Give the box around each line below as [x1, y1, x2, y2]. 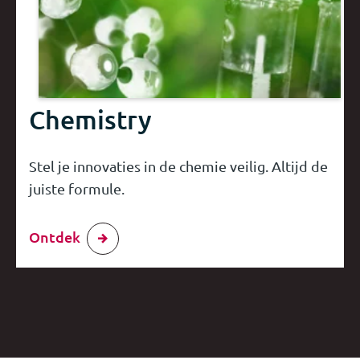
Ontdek [29, 227, 80, 246]
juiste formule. [29, 179, 125, 197]
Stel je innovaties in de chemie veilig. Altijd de [29, 157, 328, 174]
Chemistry [29, 103, 152, 135]
